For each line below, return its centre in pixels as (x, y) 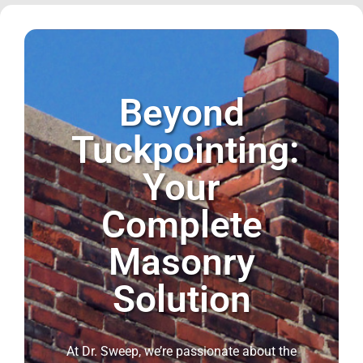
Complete (181, 224)
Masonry (181, 261)
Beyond (181, 112)
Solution (181, 299)
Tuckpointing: (186, 149)
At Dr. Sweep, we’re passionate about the (181, 351)
